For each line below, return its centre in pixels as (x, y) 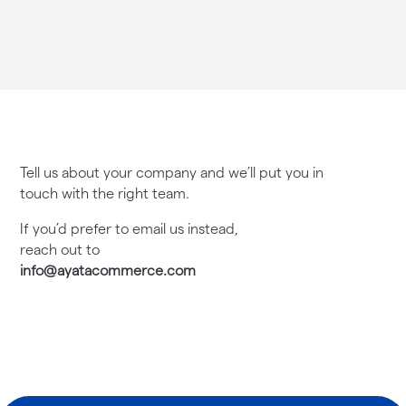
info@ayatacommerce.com (108, 270)
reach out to (60, 249)
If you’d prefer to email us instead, (130, 228)
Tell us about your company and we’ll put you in (172, 172)
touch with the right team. (105, 193)
